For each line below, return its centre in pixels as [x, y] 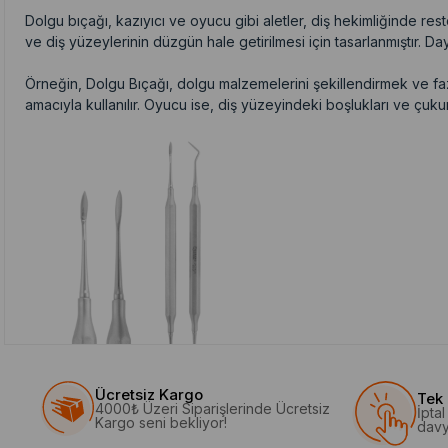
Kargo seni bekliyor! [161, 422]
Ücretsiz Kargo [149, 394]
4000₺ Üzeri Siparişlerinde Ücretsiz [213, 408]
